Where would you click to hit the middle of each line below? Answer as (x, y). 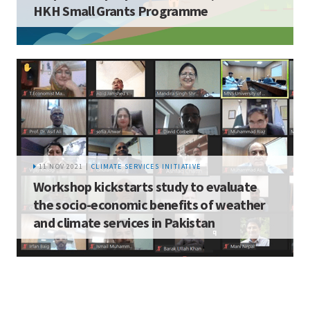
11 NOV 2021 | (64, 166)
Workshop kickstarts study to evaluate (145, 186)
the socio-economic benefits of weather (149, 204)
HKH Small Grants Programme (121, 10)
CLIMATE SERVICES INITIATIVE (146, 166)
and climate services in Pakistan (124, 222)
